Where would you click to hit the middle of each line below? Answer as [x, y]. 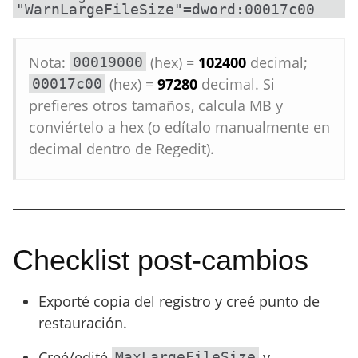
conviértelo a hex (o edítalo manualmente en [179, 127]
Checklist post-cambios [161, 260]
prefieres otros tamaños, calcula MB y [156, 105]
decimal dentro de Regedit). [121, 149]
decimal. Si [236, 84]
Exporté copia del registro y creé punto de [179, 301]
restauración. [83, 323]
